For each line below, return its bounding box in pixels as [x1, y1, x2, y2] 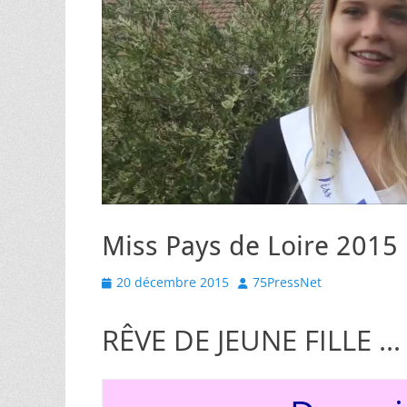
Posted [101, 273, 142, 290]
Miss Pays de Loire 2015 [102, 230, 398, 262]
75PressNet [253, 273, 322, 291]
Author [237, 273, 279, 290]
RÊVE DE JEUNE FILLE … [102, 321, 401, 359]
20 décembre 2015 [116, 273, 229, 291]
